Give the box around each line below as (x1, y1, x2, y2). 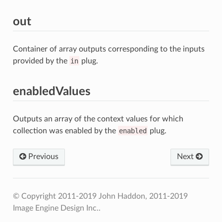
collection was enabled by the (12, 126, 118, 135)
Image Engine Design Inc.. (12, 204, 101, 212)
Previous (26, 152, 58, 161)
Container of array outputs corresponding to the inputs (12, 45, 205, 53)
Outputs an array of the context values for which (12, 114, 183, 123)
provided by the (12, 56, 69, 65)
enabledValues (12, 85, 91, 98)
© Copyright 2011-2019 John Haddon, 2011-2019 (12, 192, 188, 200)
